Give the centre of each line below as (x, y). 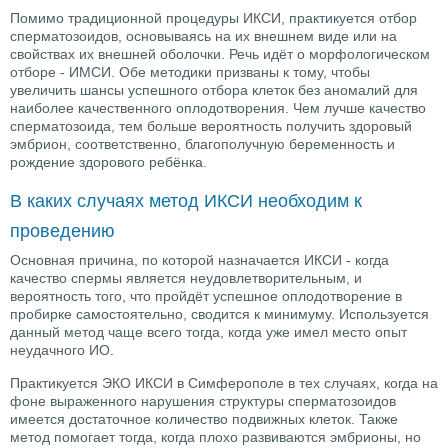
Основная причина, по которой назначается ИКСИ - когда (199, 259)
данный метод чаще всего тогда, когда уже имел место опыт (208, 331)
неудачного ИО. (62, 349)
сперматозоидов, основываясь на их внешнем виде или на (203, 35)
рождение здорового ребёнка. (108, 161)
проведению (62, 230)
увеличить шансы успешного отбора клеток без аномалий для (214, 89)
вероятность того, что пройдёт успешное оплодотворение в (206, 295)
